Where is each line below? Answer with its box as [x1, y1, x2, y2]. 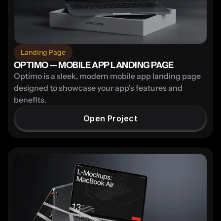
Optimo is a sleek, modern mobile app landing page [14, 71, 201, 81]
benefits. [14, 94, 46, 105]
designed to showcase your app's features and [14, 82, 183, 93]
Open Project [83, 113, 138, 123]
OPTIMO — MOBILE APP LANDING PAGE [14, 59, 174, 71]
